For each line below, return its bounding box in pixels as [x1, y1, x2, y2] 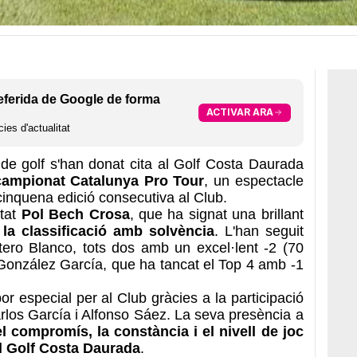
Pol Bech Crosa [16, 206, 130, 222]
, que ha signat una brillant [129, 206, 304, 222]
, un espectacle [204, 172, 304, 189]
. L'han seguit [214, 222, 304, 239]
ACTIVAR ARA [206, 106, 273, 119]
